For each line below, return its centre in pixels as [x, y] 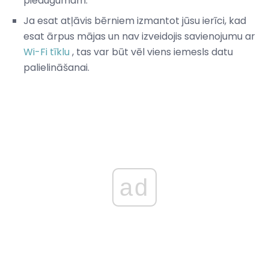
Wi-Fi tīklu [47, 52]
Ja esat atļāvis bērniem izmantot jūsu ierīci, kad [135, 20]
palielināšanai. [56, 67]
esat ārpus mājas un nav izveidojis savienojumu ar [139, 36]
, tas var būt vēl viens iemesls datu [151, 52]
